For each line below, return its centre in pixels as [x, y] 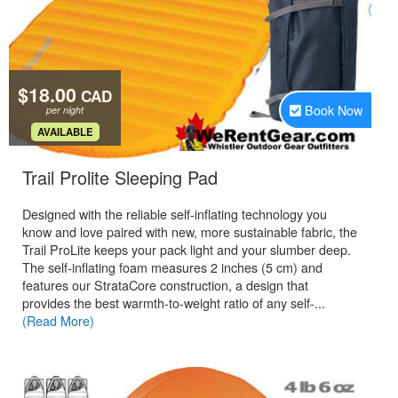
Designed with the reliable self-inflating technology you [175, 214]
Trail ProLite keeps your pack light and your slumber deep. [187, 249]
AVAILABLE [65, 132]
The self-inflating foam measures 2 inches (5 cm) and [172, 267]
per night [65, 110]
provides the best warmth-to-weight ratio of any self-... [174, 302]
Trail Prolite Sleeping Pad [120, 177]
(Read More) [58, 320]
